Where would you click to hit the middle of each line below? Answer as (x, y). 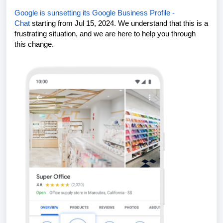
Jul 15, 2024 (94, 23)
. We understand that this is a (161, 23)
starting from (52, 23)
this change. (34, 44)
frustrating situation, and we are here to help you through (105, 34)
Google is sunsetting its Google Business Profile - (95, 13)
